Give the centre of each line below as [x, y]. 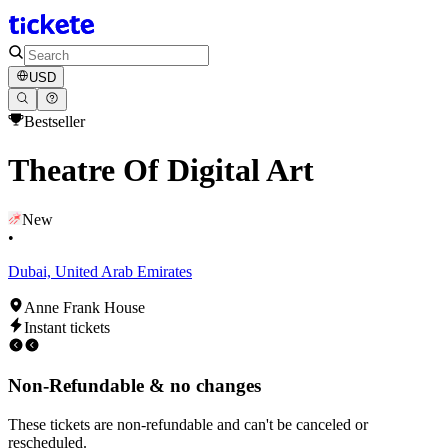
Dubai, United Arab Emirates [100, 271]
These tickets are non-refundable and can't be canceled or [188, 424]
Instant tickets [67, 327]
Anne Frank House [84, 307]
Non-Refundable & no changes [134, 386]
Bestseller [54, 121]
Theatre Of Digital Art [161, 170]
